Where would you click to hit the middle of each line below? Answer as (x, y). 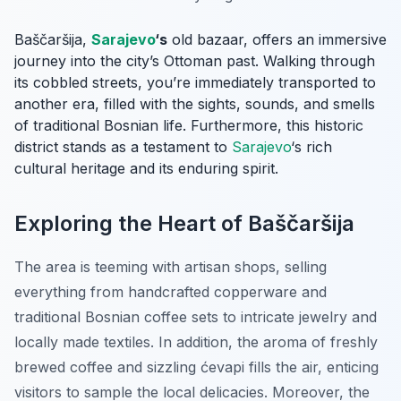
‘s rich (311, 147)
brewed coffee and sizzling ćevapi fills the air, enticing (196, 367)
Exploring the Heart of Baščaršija (184, 224)
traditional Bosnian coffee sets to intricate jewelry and (196, 317)
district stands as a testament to (123, 147)
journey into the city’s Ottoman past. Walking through (195, 61)
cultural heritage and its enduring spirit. (146, 169)
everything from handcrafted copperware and (171, 292)
